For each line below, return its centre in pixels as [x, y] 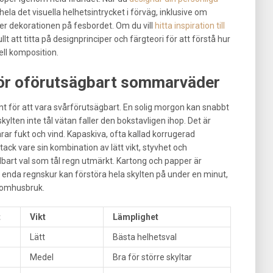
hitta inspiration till [190, 25]
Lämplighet [136, 217]
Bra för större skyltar [152, 257]
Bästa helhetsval [145, 237]
